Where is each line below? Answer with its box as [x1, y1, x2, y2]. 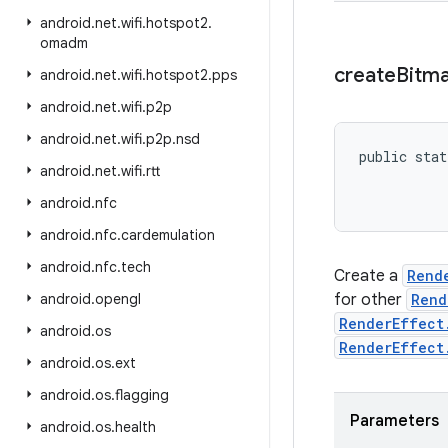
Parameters [350, 411, 439, 431]
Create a [334, 266, 402, 286]
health [115, 418, 156, 436]
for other [334, 290, 406, 310]
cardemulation [121, 226, 215, 244]
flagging [115, 386, 169, 404]
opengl [95, 290, 141, 308]
